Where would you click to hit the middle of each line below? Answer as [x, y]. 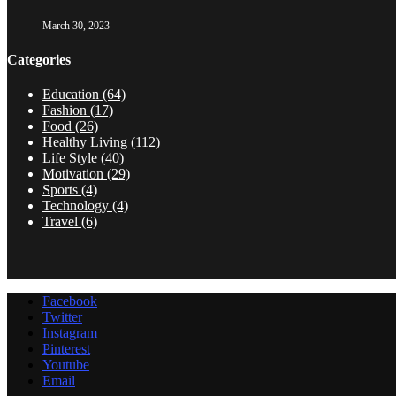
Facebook [70, 301]
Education [72, 94]
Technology [77, 205]
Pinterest [66, 348]
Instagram [70, 332]
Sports [62, 189]
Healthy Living [87, 141]
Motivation [75, 173]
